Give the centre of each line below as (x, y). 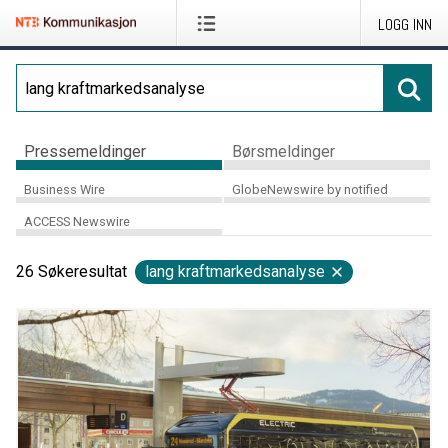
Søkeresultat (82, 272)
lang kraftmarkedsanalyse (235, 272)
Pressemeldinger (85, 151)
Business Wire (64, 189)
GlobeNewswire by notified (309, 189)
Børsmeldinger (283, 151)
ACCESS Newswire (77, 222)
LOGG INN (405, 24)
